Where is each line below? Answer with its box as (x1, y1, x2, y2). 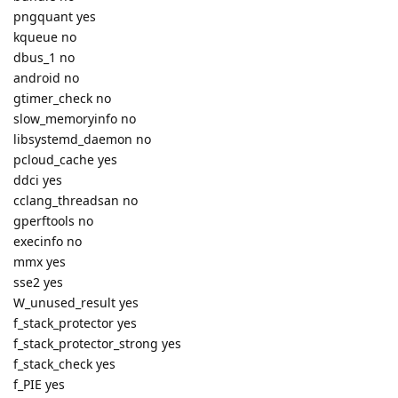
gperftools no (13, 212, 93, 230)
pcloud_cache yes (13, 151, 117, 169)
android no (13, 69, 79, 87)
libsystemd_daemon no (13, 131, 151, 148)
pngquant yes (13, 8, 96, 26)
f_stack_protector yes (13, 314, 137, 332)
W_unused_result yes (13, 294, 139, 312)
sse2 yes (13, 274, 63, 291)
